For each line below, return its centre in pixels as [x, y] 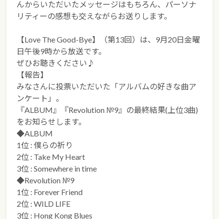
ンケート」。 [40, 98]
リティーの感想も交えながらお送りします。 [94, 16]
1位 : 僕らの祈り [45, 145]
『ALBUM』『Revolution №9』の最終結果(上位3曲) [108, 110]
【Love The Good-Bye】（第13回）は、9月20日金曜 [109, 40]
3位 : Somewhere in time [57, 169]
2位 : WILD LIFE [44, 204]
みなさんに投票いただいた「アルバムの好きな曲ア [107, 87]
